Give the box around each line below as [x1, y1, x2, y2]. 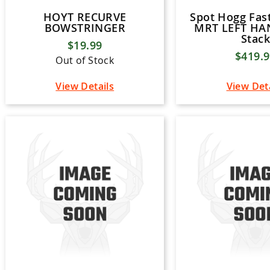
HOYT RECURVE [43, 10, 127, 24]
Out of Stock [55, 54, 115, 67]
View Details [55, 80, 115, 93]
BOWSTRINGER [44, 20, 125, 35]
